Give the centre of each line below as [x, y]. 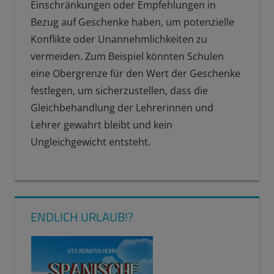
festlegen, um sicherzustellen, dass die [119, 90]
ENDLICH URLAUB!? [82, 217]
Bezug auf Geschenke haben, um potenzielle [132, 22]
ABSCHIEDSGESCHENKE [76, 172]
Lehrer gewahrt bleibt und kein [101, 124]
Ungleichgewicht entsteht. [90, 142]
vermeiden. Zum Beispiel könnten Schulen [127, 56]
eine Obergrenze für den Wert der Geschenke [135, 73]
